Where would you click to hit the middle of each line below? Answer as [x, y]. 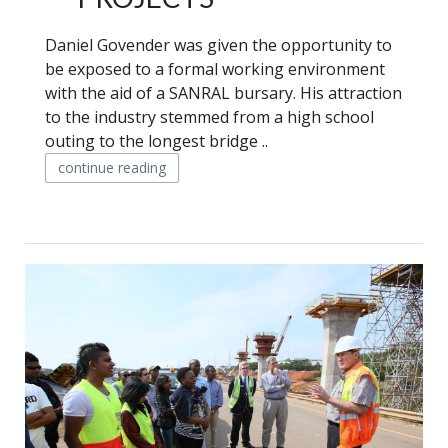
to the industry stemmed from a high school [209, 117]
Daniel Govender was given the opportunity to [218, 45]
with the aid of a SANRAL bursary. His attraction [223, 93]
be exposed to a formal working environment [215, 69]
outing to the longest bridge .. [156, 141]
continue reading [112, 167]
